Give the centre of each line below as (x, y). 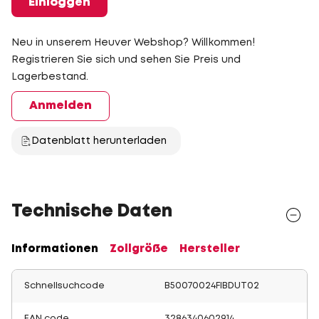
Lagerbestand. (50, 77)
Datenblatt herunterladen (99, 141)
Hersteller (210, 249)
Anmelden (61, 106)
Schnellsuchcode (64, 286)
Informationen (55, 249)
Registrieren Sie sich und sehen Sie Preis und (126, 60)
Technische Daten (92, 212)
